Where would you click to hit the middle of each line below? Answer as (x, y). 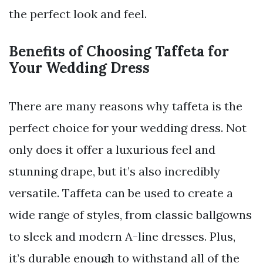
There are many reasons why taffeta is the (126, 106)
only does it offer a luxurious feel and (112, 149)
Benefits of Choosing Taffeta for (119, 51)
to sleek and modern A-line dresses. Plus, (122, 236)
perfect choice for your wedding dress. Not (128, 127)
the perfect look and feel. (78, 14)
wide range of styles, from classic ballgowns (130, 214)
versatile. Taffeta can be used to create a (121, 193)
